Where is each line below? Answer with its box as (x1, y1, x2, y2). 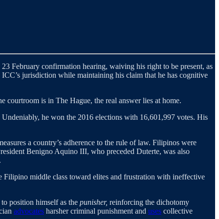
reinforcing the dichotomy (109, 198, 189, 207)
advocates (14, 207, 44, 216)
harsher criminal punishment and (44, 207, 148, 216)
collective (161, 207, 193, 216)
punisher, (80, 198, 109, 207)
